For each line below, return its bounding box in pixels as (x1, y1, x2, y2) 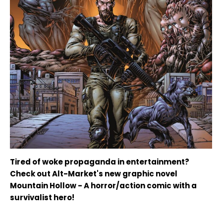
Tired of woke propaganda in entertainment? (10, 157, 189, 167)
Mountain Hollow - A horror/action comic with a (10, 180, 197, 191)
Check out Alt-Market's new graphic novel (10, 168, 177, 179)
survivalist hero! (10, 192, 74, 203)
